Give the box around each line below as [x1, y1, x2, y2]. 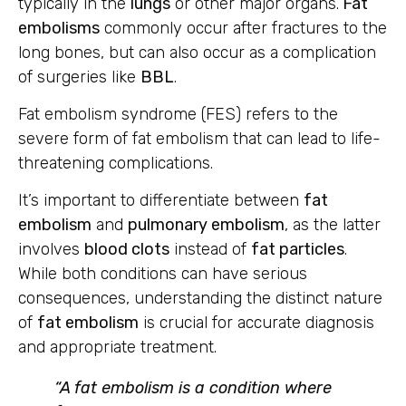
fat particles [251, 239, 344, 260]
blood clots [84, 239, 169, 260]
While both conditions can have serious [18, 264, 307, 285]
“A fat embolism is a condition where [54, 378, 332, 399]
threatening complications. [18, 153, 213, 174]
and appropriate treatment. [18, 337, 217, 358]
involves [18, 239, 84, 260]
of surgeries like [18, 66, 140, 87]
